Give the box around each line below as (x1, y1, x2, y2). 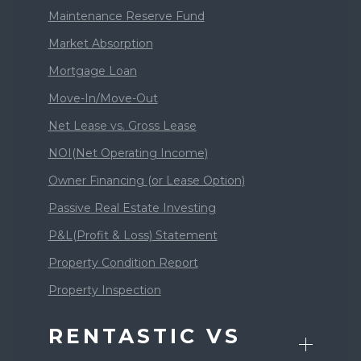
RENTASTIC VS (48, 324, 241, 348)
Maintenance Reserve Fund (48, 9, 205, 23)
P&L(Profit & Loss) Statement (48, 228, 218, 243)
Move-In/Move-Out (48, 91, 158, 106)
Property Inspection (48, 283, 161, 297)
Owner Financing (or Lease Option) (48, 173, 245, 188)
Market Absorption (48, 36, 153, 51)
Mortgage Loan (48, 64, 137, 78)
